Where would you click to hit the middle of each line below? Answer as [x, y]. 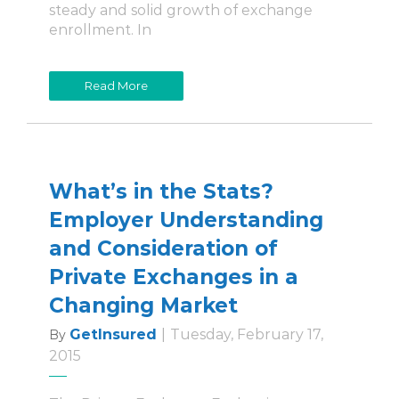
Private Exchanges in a [174, 277]
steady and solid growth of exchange [181, 11]
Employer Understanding [186, 220]
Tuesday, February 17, [247, 335]
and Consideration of [163, 249]
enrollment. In [100, 30]
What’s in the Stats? [161, 192]
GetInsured [113, 335]
